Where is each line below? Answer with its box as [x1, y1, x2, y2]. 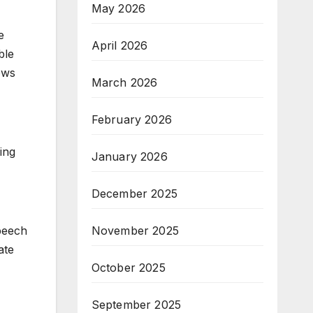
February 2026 [91, 112, 173, 126]
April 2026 [91, 38, 148, 52]
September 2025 [91, 298, 182, 312]
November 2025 [91, 224, 180, 238]
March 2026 [91, 75, 158, 89]
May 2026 [91, 1, 146, 15]
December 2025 [91, 187, 178, 201]
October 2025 [91, 261, 166, 275]
